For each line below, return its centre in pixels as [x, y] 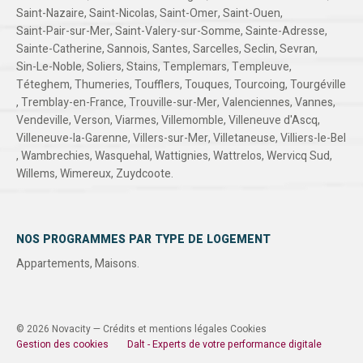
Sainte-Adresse [285, 32]
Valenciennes [256, 103]
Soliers [104, 67]
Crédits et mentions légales [165, 329]
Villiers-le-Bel [313, 139]
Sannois [127, 49]
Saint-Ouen [252, 14]
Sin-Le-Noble [49, 67]
